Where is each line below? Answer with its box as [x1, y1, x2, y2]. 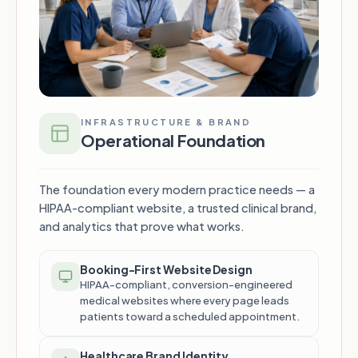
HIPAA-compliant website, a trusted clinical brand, [39, 201, 316, 216]
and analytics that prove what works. [39, 219, 245, 234]
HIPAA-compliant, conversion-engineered [80, 278, 292, 292]
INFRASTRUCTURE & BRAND [81, 117, 252, 128]
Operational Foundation [81, 130, 266, 151]
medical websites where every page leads [80, 294, 289, 308]
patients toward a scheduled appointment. [80, 310, 300, 324]
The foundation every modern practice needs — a [39, 182, 315, 197]
